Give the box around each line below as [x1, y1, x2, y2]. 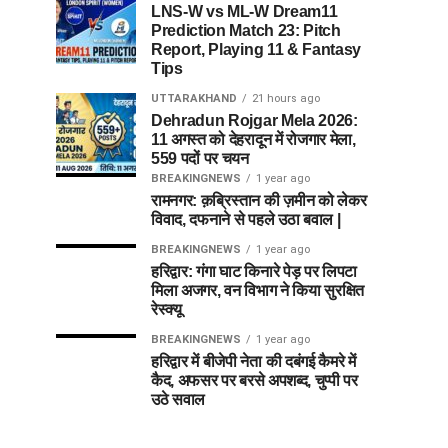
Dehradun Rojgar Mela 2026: [151, 112, 358, 129]
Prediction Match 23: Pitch [151, 22, 341, 39]
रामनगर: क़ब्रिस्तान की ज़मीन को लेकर [151, 192, 367, 209]
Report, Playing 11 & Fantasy [151, 41, 362, 58]
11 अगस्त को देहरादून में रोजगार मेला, [151, 131, 356, 148]
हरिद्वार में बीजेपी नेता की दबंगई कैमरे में [151, 353, 356, 370]
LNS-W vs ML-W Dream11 [151, 3, 338, 20]
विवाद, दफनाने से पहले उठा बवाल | [151, 211, 341, 228]
